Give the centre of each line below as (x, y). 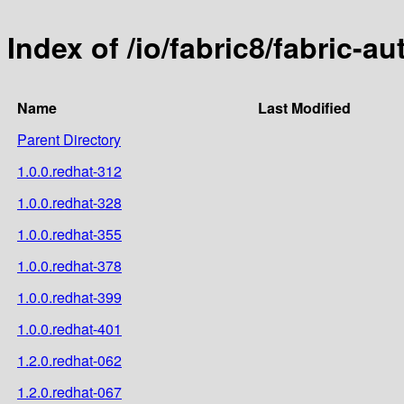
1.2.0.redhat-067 (69, 391)
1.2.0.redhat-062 (69, 360)
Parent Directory (69, 139)
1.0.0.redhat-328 (69, 202)
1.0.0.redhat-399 (69, 297)
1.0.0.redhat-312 (69, 170)
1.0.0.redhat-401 (69, 328)
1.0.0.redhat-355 (69, 234)
